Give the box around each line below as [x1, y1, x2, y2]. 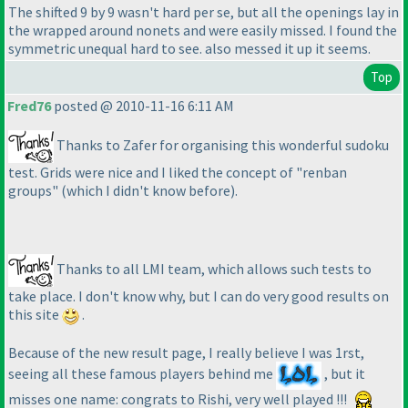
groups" [8, 181, 61, 200]
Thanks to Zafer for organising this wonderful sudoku [54, 136, 389, 155]
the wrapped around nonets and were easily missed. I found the [8, 21, 397, 40]
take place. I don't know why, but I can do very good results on [8, 287, 389, 306]
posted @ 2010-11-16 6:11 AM [51, 97, 234, 116]
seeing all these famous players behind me [8, 364, 276, 383]
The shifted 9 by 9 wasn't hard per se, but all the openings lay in [8, 3, 399, 22]
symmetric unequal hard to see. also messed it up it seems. [8, 39, 371, 58]
